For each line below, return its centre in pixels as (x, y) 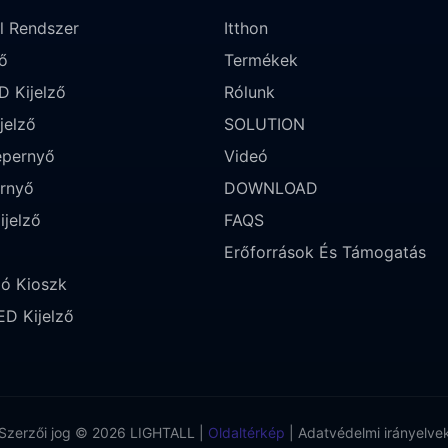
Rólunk (249, 91)
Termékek (261, 59)
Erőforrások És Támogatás (325, 251)
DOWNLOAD (271, 187)
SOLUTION (264, 123)
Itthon (246, 27)
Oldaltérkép (244, 432)
